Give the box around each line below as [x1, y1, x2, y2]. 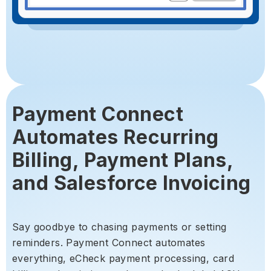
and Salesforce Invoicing [12, 171, 251, 195]
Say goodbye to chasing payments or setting [12, 220, 227, 233]
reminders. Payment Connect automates [12, 236, 206, 249]
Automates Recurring [12, 125, 219, 149]
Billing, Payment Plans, [12, 148, 233, 172]
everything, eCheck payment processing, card [12, 252, 235, 264]
